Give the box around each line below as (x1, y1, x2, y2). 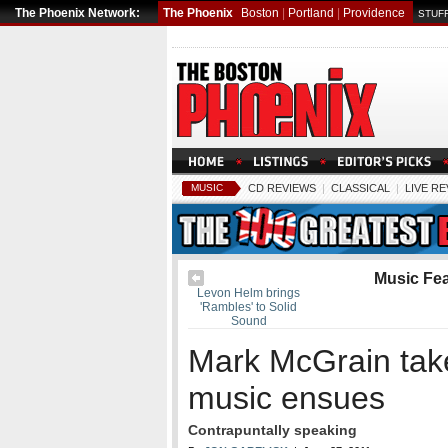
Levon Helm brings (197, 286, 301, 300)
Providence (343, 6, 405, 20)
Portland (288, 6, 334, 20)
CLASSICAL (331, 182, 390, 194)
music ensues (188, 380, 385, 416)
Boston (241, 6, 279, 20)
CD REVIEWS (248, 182, 316, 194)
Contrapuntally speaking (188, 422, 357, 438)
